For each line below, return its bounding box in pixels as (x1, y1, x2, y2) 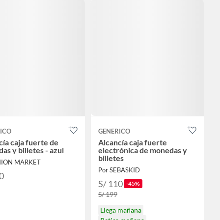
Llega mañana (100, 205, 141, 214)
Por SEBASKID (98, 165, 140, 174)
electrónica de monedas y (98, 145, 187, 155)
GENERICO (98, 127, 130, 135)
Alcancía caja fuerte (98, 137, 167, 147)
